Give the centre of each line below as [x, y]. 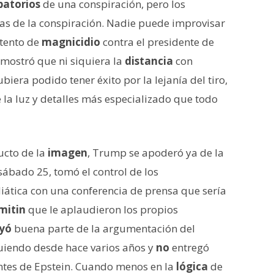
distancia [149, 61]
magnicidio [71, 42]
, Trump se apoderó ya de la [156, 152]
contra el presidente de [157, 42]
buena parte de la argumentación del [103, 228]
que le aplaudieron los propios [102, 209]
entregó [189, 247]
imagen [68, 152]
